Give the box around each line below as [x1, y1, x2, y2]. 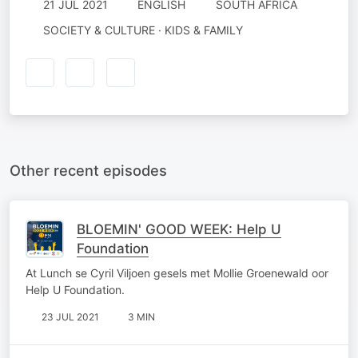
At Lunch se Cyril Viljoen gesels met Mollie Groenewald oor [26, 265, 328, 280]
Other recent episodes [10, 161, 167, 179]
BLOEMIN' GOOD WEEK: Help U [77, 221, 281, 237]
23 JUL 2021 [42, 310, 99, 323]
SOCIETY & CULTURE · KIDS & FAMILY [42, 23, 243, 37]
